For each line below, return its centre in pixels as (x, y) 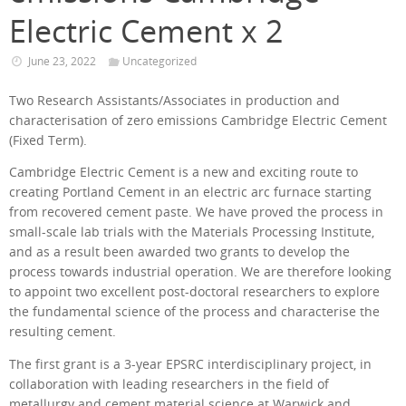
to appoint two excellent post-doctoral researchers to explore (194, 292)
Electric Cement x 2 (146, 30)
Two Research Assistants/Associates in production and (174, 100)
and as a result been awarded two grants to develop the (179, 252)
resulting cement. (63, 332)
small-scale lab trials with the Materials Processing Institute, (192, 232)
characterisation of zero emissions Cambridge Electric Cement (198, 120)
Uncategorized (160, 61)
